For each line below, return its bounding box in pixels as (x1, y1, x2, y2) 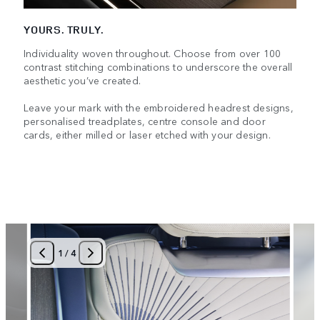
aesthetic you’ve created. (24, 72, 141, 87)
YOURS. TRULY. (24, 21, 104, 37)
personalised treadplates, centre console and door (24, 113, 266, 128)
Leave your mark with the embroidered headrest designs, (24, 99, 294, 114)
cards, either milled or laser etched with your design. (24, 126, 271, 141)
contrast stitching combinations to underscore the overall (24, 59, 293, 74)
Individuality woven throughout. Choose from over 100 (24, 45, 281, 60)
